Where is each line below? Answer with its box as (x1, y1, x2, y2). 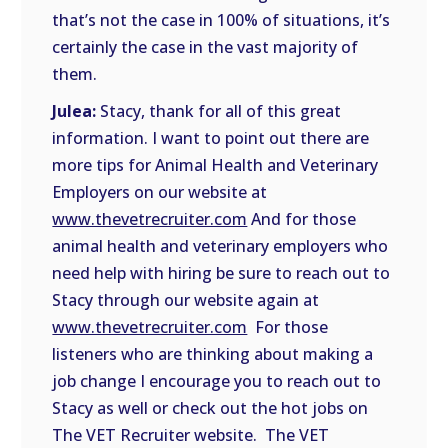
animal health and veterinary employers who (52, 235, 389, 257)
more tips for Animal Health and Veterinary (52, 154, 379, 176)
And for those (247, 208, 357, 230)
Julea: (52, 100, 97, 122)
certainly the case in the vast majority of (52, 36, 359, 58)
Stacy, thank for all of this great (96, 100, 342, 122)
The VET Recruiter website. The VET (52, 424, 330, 446)
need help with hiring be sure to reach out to (52, 262, 391, 284)
